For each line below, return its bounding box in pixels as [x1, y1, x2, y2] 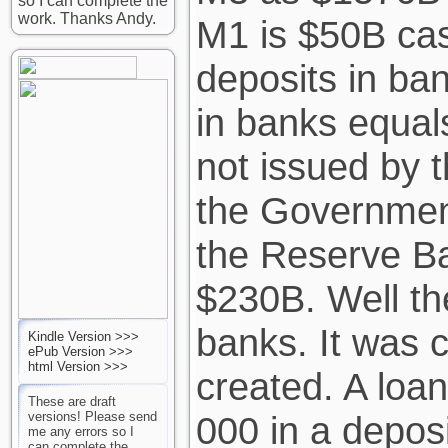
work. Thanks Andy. [18, 10, 156, 27]
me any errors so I [28, 424, 134, 439]
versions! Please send [28, 409, 157, 424]
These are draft [28, 394, 116, 409]
